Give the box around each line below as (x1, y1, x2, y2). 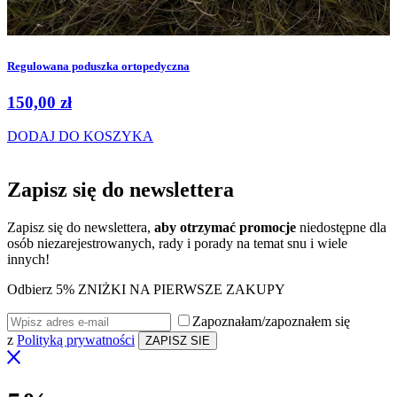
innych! (7, 252, 50, 268)
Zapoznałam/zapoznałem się (192, 314, 350, 330)
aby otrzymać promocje (154, 220, 300, 236)
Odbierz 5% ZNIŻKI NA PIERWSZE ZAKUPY (7, 282, 285, 298)
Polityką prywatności (17, 332, 135, 348)
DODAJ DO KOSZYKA (7, 128, 153, 144)
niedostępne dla (300, 220, 386, 236)
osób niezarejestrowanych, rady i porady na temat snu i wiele (7, 236, 347, 252)
